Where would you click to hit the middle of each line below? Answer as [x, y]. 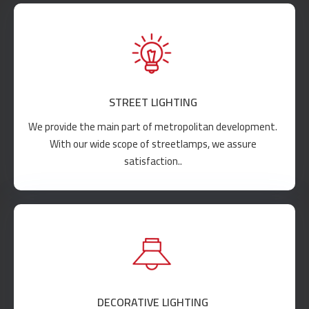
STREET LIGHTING [153, 102]
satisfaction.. [153, 161]
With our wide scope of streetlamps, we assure [153, 143]
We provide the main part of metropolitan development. [153, 126]
